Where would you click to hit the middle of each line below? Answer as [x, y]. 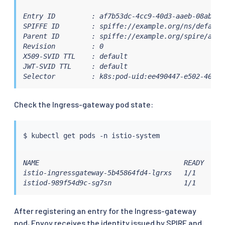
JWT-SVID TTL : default [75, 66]
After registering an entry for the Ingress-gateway [105, 210]
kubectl [45, 135]
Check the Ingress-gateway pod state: [84, 104]
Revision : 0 [63, 46]
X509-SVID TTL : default [75, 56]
